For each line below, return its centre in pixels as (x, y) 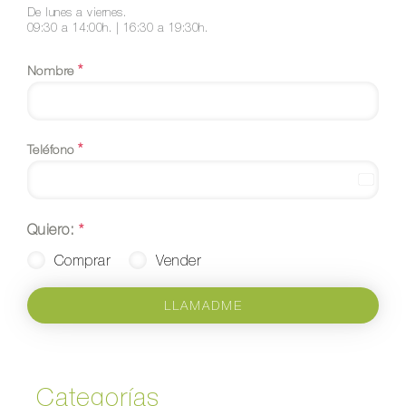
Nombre (53, 70)
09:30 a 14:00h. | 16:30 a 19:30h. (117, 27)
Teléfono (53, 149)
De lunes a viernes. (77, 12)
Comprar (82, 260)
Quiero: (53, 229)
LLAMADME (203, 305)
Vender (179, 260)
